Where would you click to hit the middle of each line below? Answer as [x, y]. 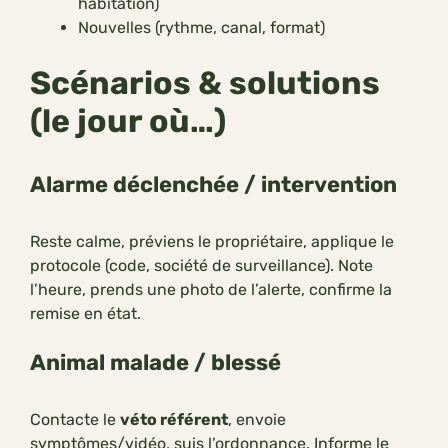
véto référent [174, 420]
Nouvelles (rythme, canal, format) [201, 28]
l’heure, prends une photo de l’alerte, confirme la [211, 290]
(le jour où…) [128, 121]
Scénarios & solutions [205, 83]
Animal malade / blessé [155, 363]
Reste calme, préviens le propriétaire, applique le [212, 242]
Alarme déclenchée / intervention [213, 185]
